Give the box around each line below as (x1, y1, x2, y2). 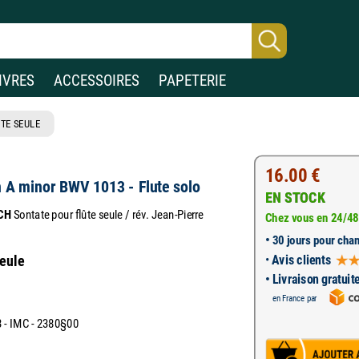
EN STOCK (264, 189, 325, 206)
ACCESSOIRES (54, 71, 139, 90)
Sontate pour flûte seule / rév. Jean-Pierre (10, 208, 204, 222)
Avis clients (268, 252, 331, 268)
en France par (272, 292, 317, 303)
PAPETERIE (159, 71, 226, 90)
